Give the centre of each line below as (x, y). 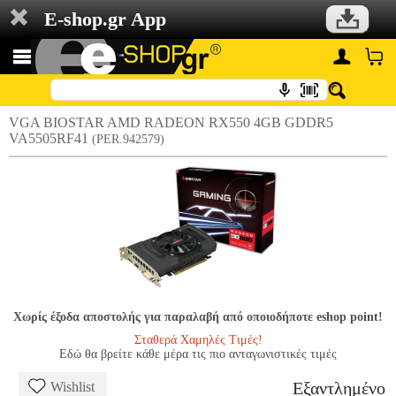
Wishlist (72, 387)
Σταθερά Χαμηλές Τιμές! (198, 340)
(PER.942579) (128, 139)
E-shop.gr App (105, 19)
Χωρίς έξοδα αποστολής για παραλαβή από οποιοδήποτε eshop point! (198, 317)
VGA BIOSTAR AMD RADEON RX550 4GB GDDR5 (171, 122)
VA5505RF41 (50, 138)
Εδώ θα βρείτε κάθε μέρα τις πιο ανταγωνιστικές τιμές (198, 354)
